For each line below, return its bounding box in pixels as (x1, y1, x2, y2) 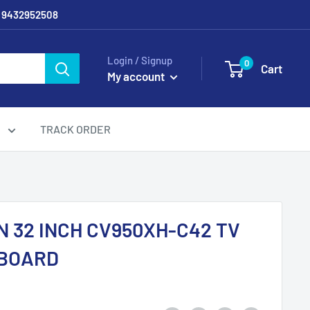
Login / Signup (107, 53, 172, 66)
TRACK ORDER (40, 122, 111, 136)
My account (107, 69, 167, 83)
